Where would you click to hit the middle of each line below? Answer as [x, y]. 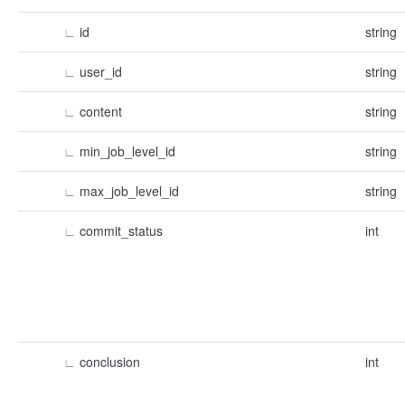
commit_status [121, 231]
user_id [101, 71]
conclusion [110, 362]
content [101, 111]
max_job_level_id [129, 191]
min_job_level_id [127, 151]
